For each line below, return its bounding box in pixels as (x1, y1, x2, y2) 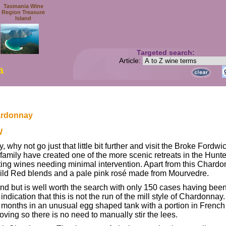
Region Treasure (2, 9, 45, 15)
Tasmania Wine (3, 3, 43, 9)
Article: (119, 56, 143, 65)
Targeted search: (137, 48, 195, 56)
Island (15, 15, 31, 21)
